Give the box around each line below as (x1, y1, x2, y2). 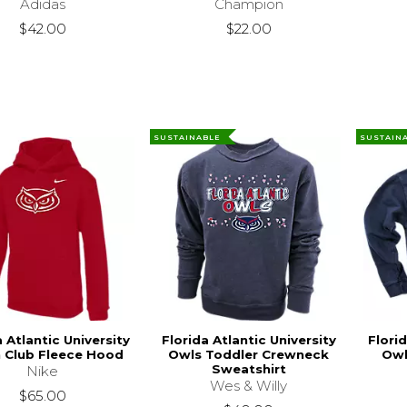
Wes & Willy (210, 376, 288, 394)
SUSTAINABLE (154, 132, 222, 142)
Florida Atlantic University (161, 332, 336, 347)
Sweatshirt (211, 361, 286, 376)
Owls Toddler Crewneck (168, 346, 330, 362)
